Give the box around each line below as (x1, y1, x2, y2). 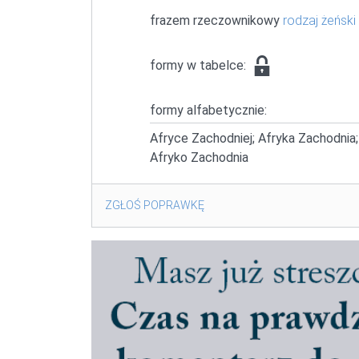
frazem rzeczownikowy (150, 12, 283, 28)
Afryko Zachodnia (150, 149, 248, 165)
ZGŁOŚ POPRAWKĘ (105, 198, 204, 212)
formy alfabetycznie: (150, 102, 267, 118)
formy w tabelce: (150, 57, 249, 73)
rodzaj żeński (283, 12, 356, 28)
